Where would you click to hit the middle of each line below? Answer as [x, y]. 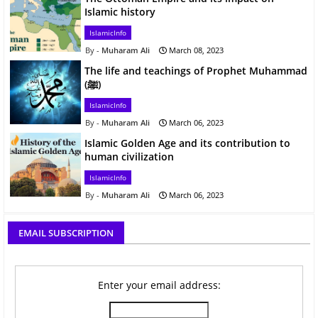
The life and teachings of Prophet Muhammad [196, 71]
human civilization [129, 157]
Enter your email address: [159, 285]
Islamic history [120, 12]
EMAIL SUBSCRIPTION [66, 233]
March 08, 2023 [196, 50]
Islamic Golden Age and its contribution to [187, 143]
